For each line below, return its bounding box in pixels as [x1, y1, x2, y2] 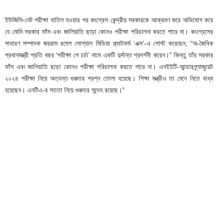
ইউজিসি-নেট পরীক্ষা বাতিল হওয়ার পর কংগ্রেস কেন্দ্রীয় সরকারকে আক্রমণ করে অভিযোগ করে [5, 16, 213, 24]
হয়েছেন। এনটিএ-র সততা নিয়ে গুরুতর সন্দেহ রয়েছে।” [5, 86, 125, 94]
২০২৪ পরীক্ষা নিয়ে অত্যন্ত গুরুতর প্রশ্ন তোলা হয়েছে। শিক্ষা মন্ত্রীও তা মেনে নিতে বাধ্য [5, 74, 213, 82]
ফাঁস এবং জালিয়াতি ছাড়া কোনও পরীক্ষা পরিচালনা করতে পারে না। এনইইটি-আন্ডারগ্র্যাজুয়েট [5, 63, 213, 71]
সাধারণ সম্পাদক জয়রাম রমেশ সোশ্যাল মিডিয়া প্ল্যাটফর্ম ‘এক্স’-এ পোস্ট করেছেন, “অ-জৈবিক [5, 39, 213, 47]
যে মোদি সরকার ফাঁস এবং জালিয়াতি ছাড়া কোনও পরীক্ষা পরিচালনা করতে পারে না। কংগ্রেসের [5, 28, 213, 36]
